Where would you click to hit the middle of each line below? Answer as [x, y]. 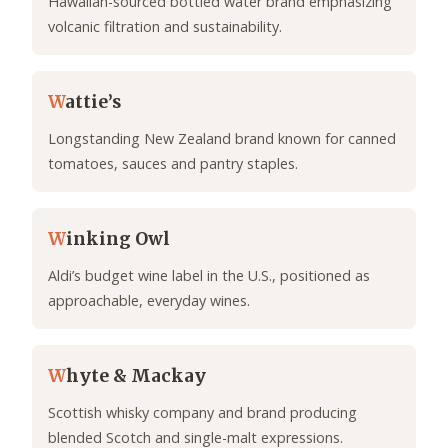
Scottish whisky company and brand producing [202, 413]
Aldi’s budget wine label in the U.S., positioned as [209, 276]
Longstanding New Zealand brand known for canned [222, 139]
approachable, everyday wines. [149, 301]
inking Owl [118, 239]
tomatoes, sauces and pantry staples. [173, 164]
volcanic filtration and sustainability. [165, 27]
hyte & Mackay [136, 376]
